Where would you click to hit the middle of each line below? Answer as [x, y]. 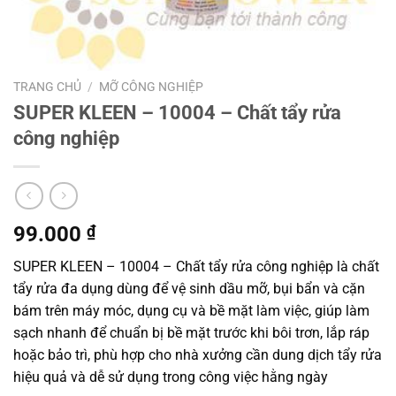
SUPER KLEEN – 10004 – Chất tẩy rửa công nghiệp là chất [196, 267]
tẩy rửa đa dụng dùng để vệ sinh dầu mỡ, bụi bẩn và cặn [189, 289]
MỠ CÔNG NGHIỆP [152, 87]
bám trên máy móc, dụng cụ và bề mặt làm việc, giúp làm [191, 311]
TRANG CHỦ [47, 87]
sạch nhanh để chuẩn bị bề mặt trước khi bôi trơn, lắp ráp [191, 333]
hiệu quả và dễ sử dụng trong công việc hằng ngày [171, 377]
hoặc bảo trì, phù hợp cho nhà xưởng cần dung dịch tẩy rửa [198, 355]
